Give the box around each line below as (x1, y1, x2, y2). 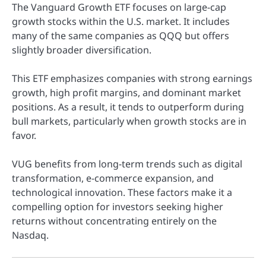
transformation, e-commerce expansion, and (12, 172, 214, 185)
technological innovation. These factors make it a (12, 186, 232, 199)
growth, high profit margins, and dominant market (12, 86, 241, 100)
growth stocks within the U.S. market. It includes (12, 15, 230, 28)
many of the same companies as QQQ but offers (12, 29, 229, 43)
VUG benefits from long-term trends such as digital (12, 157, 242, 171)
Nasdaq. (12, 229, 49, 242)
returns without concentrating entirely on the (12, 214, 217, 228)
